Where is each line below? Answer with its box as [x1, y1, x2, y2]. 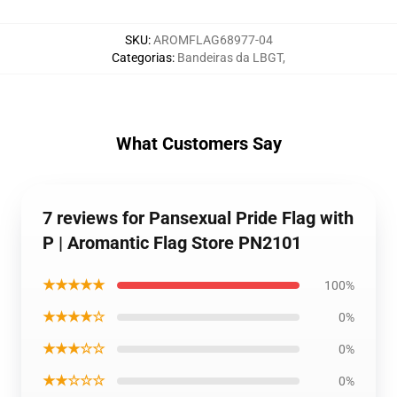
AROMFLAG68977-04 [152, 33, 273, 47]
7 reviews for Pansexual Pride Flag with [43, 207, 354, 229]
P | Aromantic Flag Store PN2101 [43, 232, 301, 253]
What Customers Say [115, 133, 282, 154]
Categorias [112, 51, 172, 65]
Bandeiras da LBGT [177, 51, 283, 65]
